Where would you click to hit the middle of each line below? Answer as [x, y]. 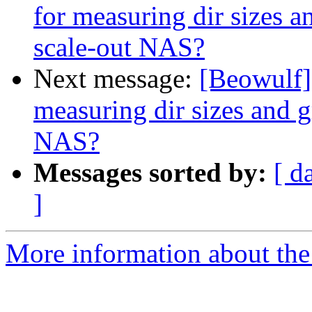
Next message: [116, 79]
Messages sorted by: [150, 173]
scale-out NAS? [119, 47]
